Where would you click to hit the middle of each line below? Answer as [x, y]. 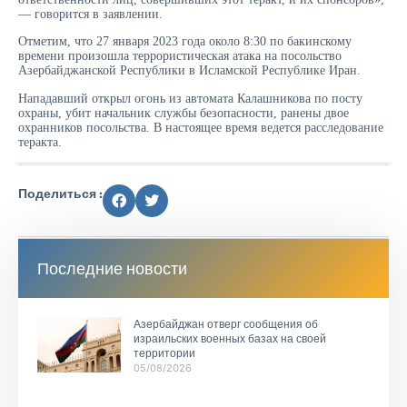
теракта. [40, 142]
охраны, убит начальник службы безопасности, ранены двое [184, 113]
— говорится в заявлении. [90, 14]
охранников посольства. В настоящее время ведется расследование [201, 127]
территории [164, 353]
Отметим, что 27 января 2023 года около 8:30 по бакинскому [185, 42]
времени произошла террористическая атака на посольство [180, 56]
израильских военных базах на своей [229, 338]
